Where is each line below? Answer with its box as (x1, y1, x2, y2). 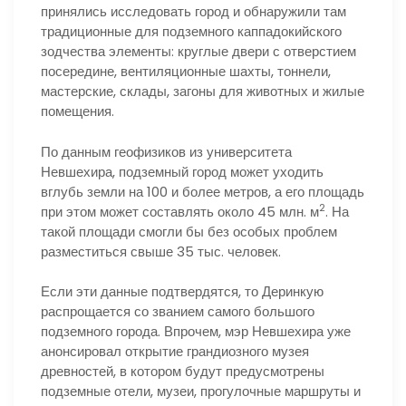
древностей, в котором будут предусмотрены (41, 362, 324, 381)
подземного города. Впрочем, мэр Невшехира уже (41, 322, 351, 341)
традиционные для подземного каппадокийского (41, 22, 342, 41)
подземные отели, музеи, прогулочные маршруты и (41, 382, 361, 401)
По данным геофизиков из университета (41, 141, 292, 161)
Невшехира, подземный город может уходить (41, 161, 324, 181)
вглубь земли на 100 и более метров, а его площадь (41, 181, 364, 201)
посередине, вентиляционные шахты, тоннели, (41, 62, 331, 81)
